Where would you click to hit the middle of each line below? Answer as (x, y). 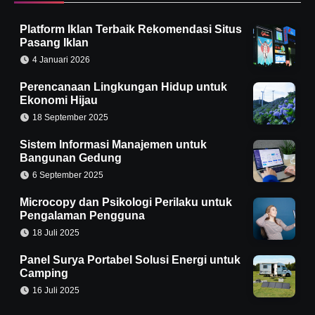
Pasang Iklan (54, 43)
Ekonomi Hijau (59, 101)
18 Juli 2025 (56, 233)
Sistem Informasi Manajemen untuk (113, 145)
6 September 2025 (68, 175)
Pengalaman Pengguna (82, 216)
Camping (44, 274)
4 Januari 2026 (61, 60)
